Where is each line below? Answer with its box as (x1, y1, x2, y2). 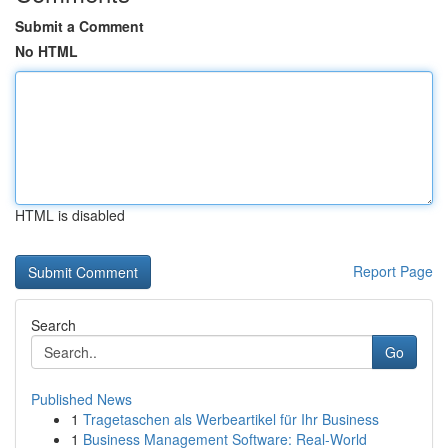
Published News (31, 389, 132, 409)
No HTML (15, 41, 78, 61)
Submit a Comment (15, 16, 144, 36)
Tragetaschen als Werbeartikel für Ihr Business (83, 409, 379, 429)
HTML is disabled (15, 205, 125, 225)
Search (31, 315, 76, 335)
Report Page (353, 261, 433, 281)
